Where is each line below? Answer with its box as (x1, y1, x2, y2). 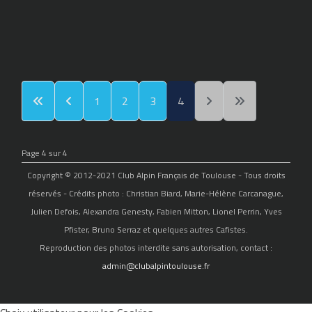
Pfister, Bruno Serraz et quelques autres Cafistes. (64, 221, 248, 238)
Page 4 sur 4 (22, 145, 68, 162)
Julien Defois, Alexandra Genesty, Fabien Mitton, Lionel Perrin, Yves (30, 203, 282, 220)
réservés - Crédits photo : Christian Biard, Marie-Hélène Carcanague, (29, 185, 283, 202)
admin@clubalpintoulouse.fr (102, 258, 210, 274)
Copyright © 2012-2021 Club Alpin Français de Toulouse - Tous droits (26, 167, 286, 184)
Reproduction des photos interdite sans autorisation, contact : (40, 240, 272, 256)
